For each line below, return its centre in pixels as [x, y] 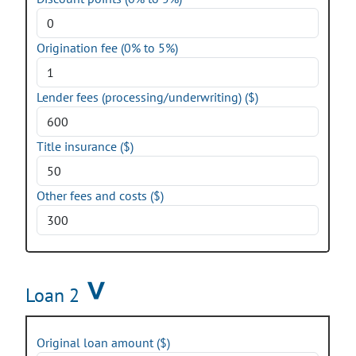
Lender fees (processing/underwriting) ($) [147, 97]
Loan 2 [52, 295]
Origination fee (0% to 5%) [107, 48]
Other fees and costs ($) [100, 195]
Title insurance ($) [85, 146]
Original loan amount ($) [103, 342]
